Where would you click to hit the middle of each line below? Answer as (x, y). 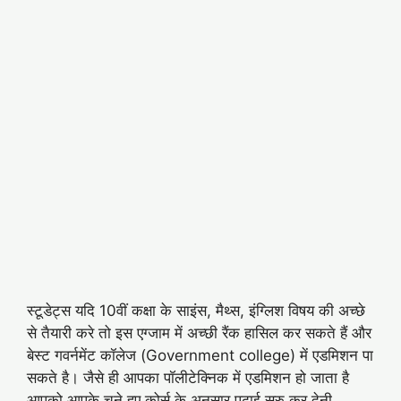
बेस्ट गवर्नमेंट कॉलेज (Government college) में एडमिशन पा (200, 355)
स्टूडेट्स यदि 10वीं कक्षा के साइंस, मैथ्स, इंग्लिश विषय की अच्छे (196, 310)
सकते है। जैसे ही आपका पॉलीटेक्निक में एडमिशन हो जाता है (188, 377)
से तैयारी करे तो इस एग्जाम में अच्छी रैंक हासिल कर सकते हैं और (199, 333)
